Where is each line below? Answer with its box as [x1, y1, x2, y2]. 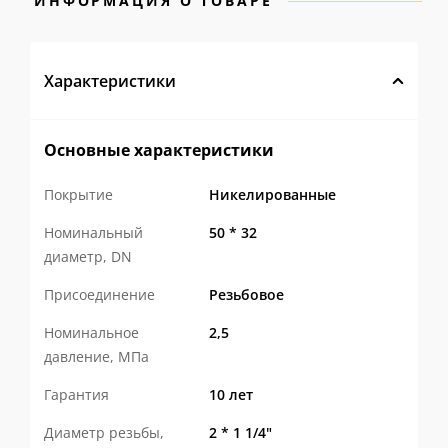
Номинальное [43, 323, 139, 342]
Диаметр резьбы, [43, 423, 164, 442]
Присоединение [43, 285, 155, 304]
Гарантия [43, 385, 109, 404]
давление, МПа [43, 347, 149, 366]
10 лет [208, 385, 253, 404]
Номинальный [43, 223, 143, 242]
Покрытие [43, 185, 113, 204]
